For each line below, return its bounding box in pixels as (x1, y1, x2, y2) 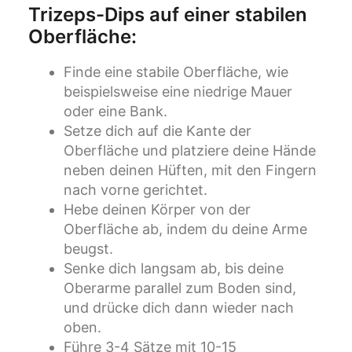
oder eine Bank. (64, 103, 167, 120)
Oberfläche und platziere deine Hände (64, 142, 316, 159)
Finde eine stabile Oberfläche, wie (64, 64, 288, 81)
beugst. (64, 240, 113, 258)
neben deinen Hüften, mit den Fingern (64, 162, 317, 179)
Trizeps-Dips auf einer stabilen (28, 3, 307, 27)
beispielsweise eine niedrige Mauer (64, 83, 292, 101)
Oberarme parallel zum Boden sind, (64, 280, 296, 297)
